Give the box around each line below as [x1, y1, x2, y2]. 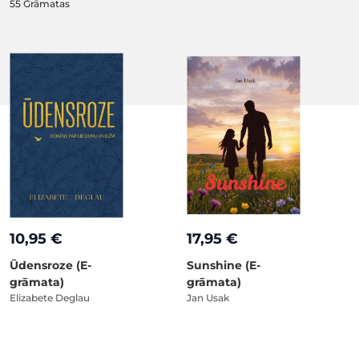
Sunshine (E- [187, 257, 260, 272]
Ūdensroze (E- [10, 257, 91, 272]
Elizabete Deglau [10, 291, 90, 304]
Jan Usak [187, 291, 229, 304]
